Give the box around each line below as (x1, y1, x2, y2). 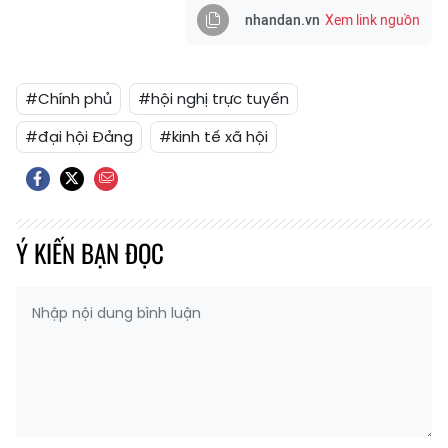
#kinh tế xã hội (159, 125, 268, 147)
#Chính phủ (25, 87, 112, 109)
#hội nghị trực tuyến (138, 87, 289, 109)
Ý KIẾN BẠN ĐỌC (16, 233, 164, 271)
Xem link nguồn (325, 11, 420, 29)
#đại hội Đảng (25, 125, 133, 147)
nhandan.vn (245, 11, 320, 29)
